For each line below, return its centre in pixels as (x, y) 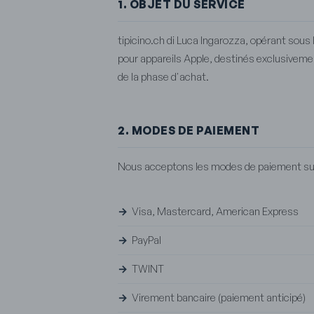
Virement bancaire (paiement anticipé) (219, 297)
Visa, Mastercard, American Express (215, 211)
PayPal (146, 240)
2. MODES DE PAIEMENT (189, 130)
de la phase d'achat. (163, 76)
